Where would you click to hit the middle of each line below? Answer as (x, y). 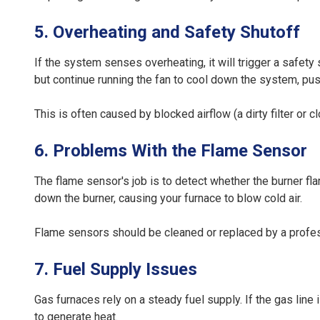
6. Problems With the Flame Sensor (171, 151)
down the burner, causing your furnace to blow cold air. (168, 199)
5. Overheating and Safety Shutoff (167, 32)
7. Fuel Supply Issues (116, 270)
